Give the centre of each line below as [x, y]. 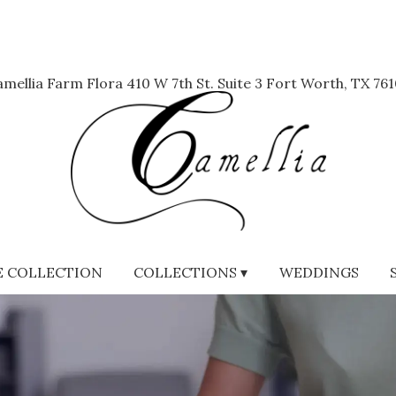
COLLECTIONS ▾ [191, 273]
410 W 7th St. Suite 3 [194, 83]
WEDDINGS [319, 273]
